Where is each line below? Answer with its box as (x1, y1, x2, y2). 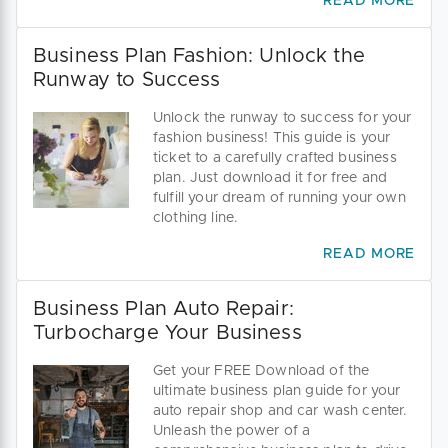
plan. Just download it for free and (153, 171, 388, 186)
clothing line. (153, 211, 239, 226)
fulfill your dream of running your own (153, 191, 406, 206)
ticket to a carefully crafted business (153, 151, 397, 166)
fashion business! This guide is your (153, 131, 391, 146)
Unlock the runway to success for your (153, 111, 412, 126)
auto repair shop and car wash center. (153, 404, 408, 419)
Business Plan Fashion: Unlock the (33, 46, 365, 67)
